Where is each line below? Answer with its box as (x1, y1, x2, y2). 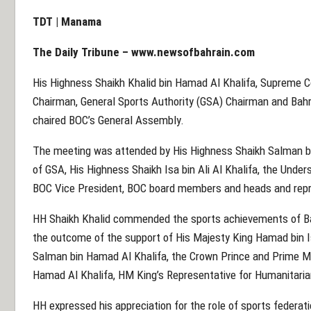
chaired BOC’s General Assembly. (33, 113, 184, 128)
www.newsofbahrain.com (131, 45, 255, 60)
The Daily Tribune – (33, 45, 131, 60)
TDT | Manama (33, 15, 254, 29)
